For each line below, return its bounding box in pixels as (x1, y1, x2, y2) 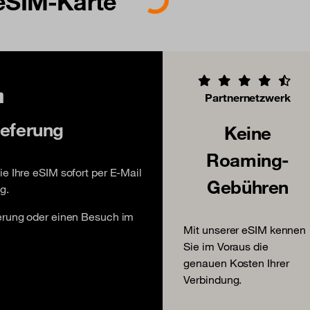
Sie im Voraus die (183, 239, 268, 253)
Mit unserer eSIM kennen (183, 222, 307, 237)
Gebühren (207, 174, 289, 199)
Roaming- (206, 147, 289, 172)
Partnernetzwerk (205, 90, 291, 104)
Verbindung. (183, 272, 242, 286)
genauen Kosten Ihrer (183, 255, 289, 270)
